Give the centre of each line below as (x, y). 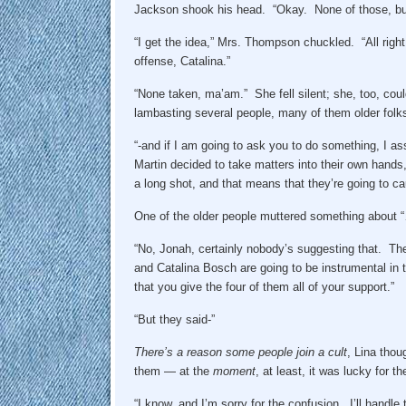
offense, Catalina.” (182, 61)
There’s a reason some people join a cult (240, 352)
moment (234, 371)
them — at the (173, 371)
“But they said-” (178, 319)
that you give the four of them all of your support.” (264, 286)
